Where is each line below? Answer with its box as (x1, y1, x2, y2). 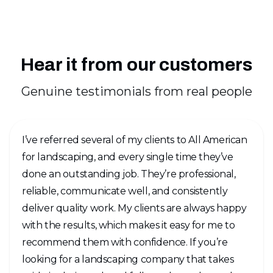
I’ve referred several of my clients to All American (22, 134, 247, 146)
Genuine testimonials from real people (21, 84, 252, 99)
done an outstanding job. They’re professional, (22, 168, 236, 180)
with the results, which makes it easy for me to (22, 219, 235, 232)
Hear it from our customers (21, 55, 252, 75)
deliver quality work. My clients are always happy (22, 202, 247, 214)
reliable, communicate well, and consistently (22, 185, 228, 197)
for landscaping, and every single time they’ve (22, 151, 233, 163)
